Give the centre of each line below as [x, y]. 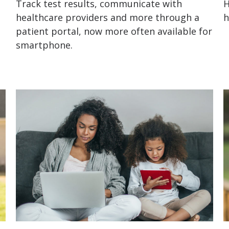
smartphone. [44, 45]
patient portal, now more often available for [114, 31]
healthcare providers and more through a [107, 18]
